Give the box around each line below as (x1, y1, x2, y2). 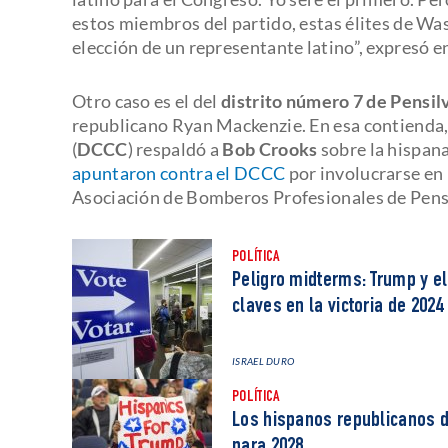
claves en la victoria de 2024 (232, 295, 444, 318)
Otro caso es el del (72, 89, 218, 112)
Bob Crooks (219, 137, 318, 160)
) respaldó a (127, 137, 220, 160)
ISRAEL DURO (232, 354, 295, 367)
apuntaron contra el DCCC (72, 161, 286, 184)
